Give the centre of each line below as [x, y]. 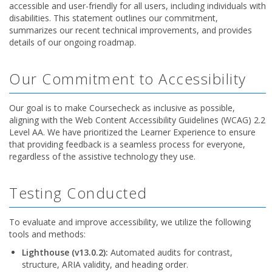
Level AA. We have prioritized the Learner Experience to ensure [132, 132]
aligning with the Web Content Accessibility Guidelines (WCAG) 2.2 [137, 120]
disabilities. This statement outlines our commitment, [114, 18]
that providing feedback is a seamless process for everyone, [127, 144]
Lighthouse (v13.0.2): [65, 252]
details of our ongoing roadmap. [73, 42]
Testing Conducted [78, 193]
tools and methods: [47, 234]
